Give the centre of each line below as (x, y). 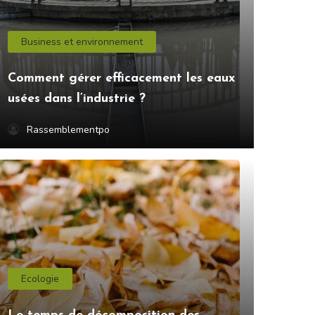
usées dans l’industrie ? (77, 99)
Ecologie (40, 279)
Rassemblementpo (68, 130)
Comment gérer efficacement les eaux (121, 79)
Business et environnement (82, 42)
